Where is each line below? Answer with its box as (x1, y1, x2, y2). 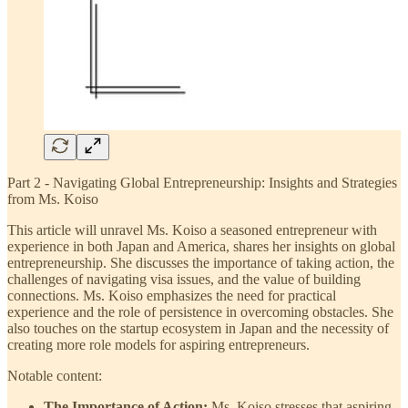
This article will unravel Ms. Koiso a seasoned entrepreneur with (7, 221, 377, 238)
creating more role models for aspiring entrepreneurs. (7, 336, 310, 352)
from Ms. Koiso (7, 190, 98, 207)
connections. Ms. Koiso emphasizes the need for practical (7, 287, 336, 303)
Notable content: (7, 367, 102, 383)
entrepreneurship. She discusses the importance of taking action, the (7, 254, 394, 270)
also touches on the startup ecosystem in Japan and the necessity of (7, 320, 389, 336)
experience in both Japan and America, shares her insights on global (7, 238, 395, 254)
